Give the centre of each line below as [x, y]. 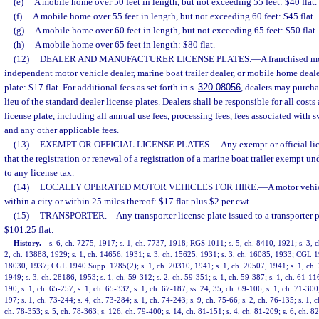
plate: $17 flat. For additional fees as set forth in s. [101, 88]
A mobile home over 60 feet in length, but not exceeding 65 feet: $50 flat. [176, 31]
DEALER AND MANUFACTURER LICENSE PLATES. [145, 59]
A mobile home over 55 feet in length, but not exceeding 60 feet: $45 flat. [174, 16]
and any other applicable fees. [62, 130]
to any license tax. [39, 173]
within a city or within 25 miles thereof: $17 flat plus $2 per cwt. [128, 202]
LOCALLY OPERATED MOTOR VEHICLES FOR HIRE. [149, 187]
